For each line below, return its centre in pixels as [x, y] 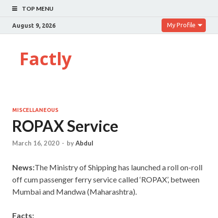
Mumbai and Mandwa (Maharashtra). [74, 192]
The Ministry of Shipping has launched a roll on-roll [118, 167]
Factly [45, 59]
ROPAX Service [65, 126]
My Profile [181, 25]
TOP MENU [38, 9]
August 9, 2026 [34, 25]
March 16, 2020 [36, 143]
